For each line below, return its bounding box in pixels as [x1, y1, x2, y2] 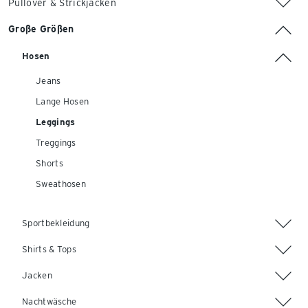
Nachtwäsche [22, 296, 77, 307]
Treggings [36, 137, 76, 148]
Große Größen [8, 23, 74, 34]
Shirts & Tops [22, 244, 76, 254]
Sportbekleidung [22, 218, 90, 228]
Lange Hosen [36, 96, 89, 107]
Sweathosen [36, 179, 86, 189]
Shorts [36, 158, 63, 168]
